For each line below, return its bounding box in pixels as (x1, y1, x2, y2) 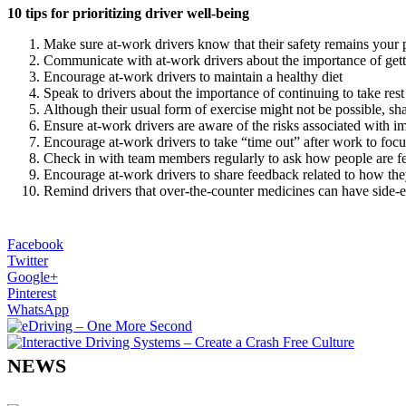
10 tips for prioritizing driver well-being (7, 5, 249, 21)
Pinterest (7, 285, 56, 301)
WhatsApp (7, 301, 69, 317)
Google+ (7, 268, 58, 285)
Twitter (7, 252, 48, 268)
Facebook (7, 236, 63, 252)
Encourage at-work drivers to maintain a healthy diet (43, 68, 343, 84)
